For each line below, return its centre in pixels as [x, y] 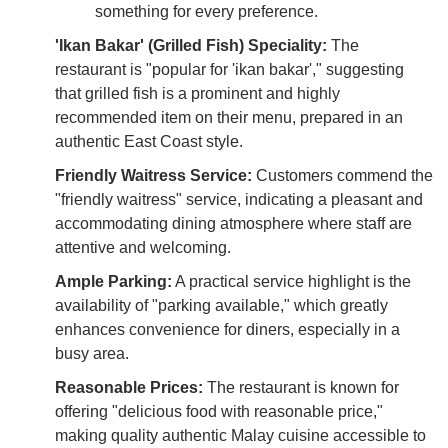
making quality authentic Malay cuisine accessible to [240, 435]
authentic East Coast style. [149, 141]
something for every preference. [206, 11]
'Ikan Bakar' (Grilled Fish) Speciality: [191, 45]
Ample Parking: [113, 281]
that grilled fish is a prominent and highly [197, 93]
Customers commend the [342, 175]
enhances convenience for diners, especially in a [227, 329]
